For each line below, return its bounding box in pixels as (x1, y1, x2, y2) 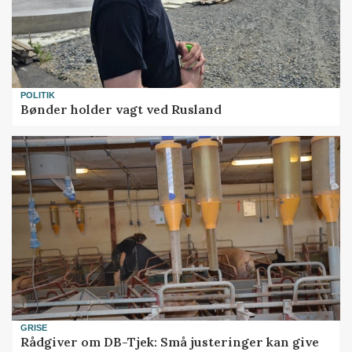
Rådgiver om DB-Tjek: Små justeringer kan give (20, 334, 320, 350)
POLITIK (20, 90, 56, 100)
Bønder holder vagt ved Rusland (20, 101, 222, 118)
